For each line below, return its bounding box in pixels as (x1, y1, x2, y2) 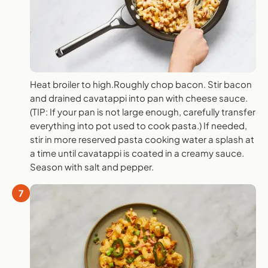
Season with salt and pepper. (30, 160, 154, 172)
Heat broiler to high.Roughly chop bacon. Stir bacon (30, 78, 252, 90)
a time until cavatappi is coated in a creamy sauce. (30, 147, 244, 159)
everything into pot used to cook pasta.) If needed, (30, 119, 247, 131)
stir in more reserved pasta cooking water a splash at (30, 133, 254, 145)
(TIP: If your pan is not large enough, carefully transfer (30, 105, 255, 117)
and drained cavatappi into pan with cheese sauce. (30, 92, 248, 103)
